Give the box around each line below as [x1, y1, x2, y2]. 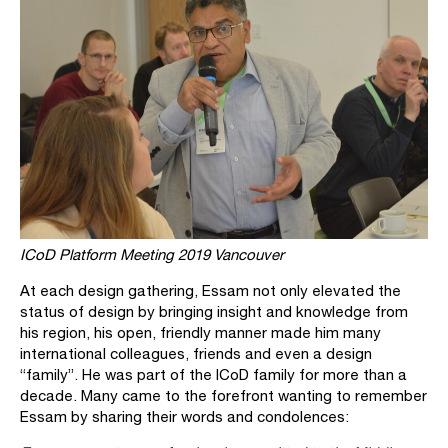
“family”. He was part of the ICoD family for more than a [20, 365, 407, 383]
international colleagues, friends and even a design [20, 344, 372, 362]
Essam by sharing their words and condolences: [20, 407, 349, 425]
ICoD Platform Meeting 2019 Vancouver [20, 245, 284, 263]
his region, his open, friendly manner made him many [20, 323, 381, 341]
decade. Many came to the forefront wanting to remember [20, 386, 427, 404]
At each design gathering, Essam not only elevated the [20, 281, 401, 299]
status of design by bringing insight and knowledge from [20, 302, 408, 320]
